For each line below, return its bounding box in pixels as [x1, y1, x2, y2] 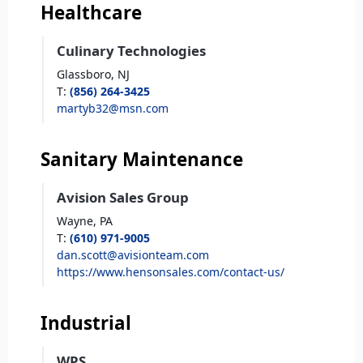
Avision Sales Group [57, 188, 189, 207]
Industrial [41, 310, 131, 336]
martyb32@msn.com [57, 100, 169, 117]
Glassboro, [57, 66, 114, 83]
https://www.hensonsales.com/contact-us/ [57, 264, 284, 280]
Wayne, [57, 213, 96, 229]
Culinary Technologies [57, 41, 206, 61]
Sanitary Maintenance [41, 147, 243, 173]
